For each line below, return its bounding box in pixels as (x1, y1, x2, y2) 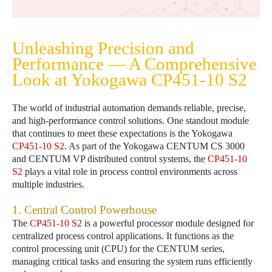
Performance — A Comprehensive (12, 54, 257, 73)
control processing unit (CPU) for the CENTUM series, (12, 243, 225, 254)
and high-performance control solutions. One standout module (12, 115, 249, 126)
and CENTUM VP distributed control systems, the (12, 154, 208, 164)
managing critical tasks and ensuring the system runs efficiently (12, 256, 253, 267)
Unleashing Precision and (12, 38, 194, 58)
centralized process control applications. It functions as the (12, 231, 234, 241)
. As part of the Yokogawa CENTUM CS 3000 (64, 141, 245, 151)
